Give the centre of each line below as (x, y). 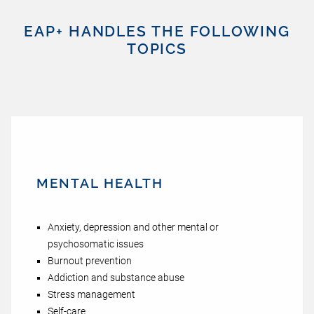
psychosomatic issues (96, 244)
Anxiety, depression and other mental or (133, 227)
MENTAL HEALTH (100, 183)
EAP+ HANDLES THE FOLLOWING (157, 31)
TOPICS (157, 49)
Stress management (91, 294)
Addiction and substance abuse (116, 278)
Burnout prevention (90, 261)
